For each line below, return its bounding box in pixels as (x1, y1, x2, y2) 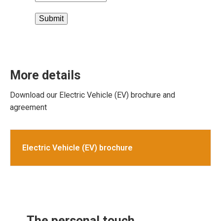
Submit (39, 14, 64, 23)
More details (10, 68, 80, 83)
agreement (10, 103, 47, 112)
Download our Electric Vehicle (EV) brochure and (10, 90, 175, 100)
